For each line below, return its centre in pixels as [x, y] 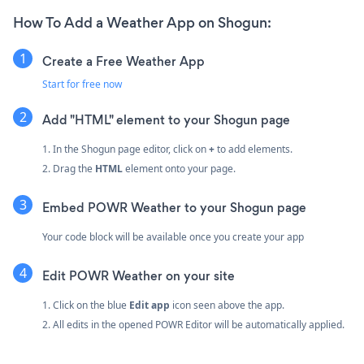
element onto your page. [179, 168]
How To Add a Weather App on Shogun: [142, 22]
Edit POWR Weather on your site [139, 275]
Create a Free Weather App [123, 61]
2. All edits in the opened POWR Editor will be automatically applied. [193, 324]
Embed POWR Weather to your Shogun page [174, 207]
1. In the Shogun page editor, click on [126, 149]
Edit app [149, 305]
